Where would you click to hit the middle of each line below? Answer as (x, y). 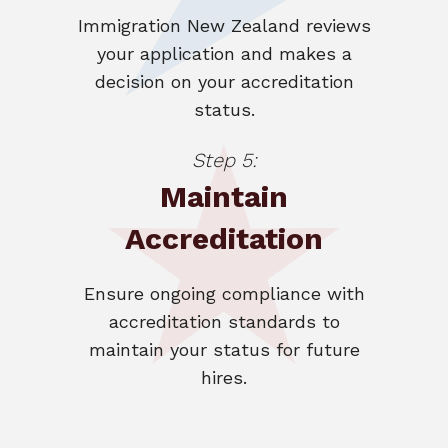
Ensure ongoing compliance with (224, 293)
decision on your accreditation (224, 81)
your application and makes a (224, 53)
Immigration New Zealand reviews (224, 25)
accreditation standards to (224, 321)
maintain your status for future (224, 349)
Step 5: (224, 159)
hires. (224, 377)
